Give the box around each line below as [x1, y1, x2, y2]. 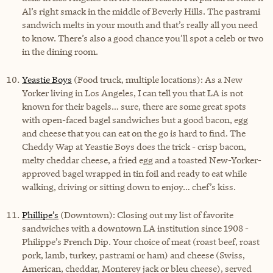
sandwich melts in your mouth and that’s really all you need [22, 18, 258, 30]
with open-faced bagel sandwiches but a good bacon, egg [22, 113, 248, 126]
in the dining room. [22, 45, 98, 57]
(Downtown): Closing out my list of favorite [58, 208, 233, 221]
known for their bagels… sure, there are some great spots [22, 100, 246, 112]
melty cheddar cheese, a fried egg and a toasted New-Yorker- [22, 154, 261, 166]
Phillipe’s [22, 208, 58, 221]
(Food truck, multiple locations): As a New [72, 73, 243, 85]
